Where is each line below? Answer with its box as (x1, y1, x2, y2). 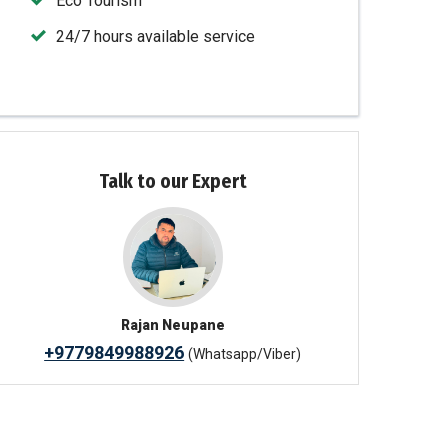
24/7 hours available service (56, 27, 256, 46)
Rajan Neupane (120, 317, 225, 333)
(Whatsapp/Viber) (188, 346, 302, 362)
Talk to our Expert (98, 170, 247, 193)
